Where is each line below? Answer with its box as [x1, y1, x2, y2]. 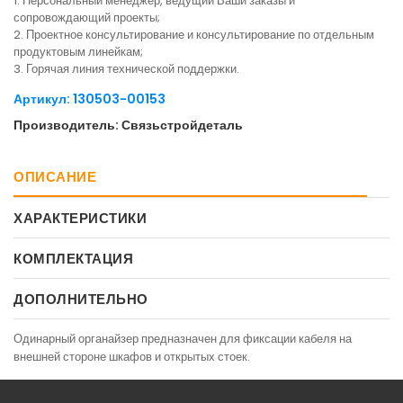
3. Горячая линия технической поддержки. [13, 59, 239, 77]
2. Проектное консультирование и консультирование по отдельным [13, 25, 374, 43]
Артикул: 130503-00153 [13, 89, 166, 108]
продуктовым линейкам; [13, 42, 143, 60]
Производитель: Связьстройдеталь [13, 115, 243, 134]
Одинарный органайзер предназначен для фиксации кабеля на [13, 329, 352, 347]
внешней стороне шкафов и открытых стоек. [13, 347, 250, 365]
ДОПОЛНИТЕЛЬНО [13, 289, 148, 309]
